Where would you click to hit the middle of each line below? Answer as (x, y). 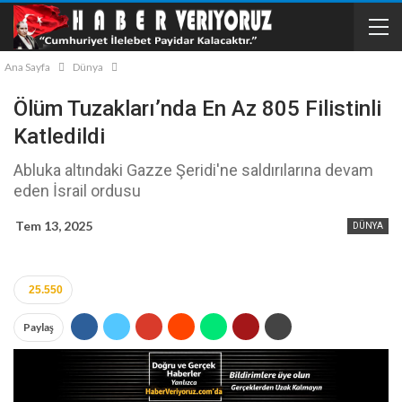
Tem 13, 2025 (54, 226)
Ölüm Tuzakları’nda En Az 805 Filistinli (197, 109)
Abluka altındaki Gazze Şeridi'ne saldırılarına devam (193, 170)
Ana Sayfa (27, 67)
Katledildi (59, 136)
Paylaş (39, 328)
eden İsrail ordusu (77, 191)
